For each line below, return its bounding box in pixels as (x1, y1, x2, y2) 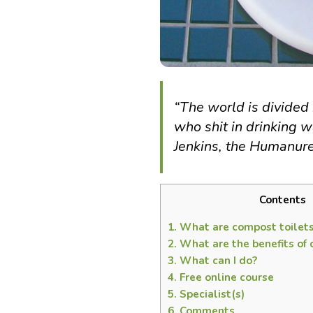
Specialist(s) (177, 287, 245, 302)
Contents (259, 193, 306, 208)
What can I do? (177, 254, 258, 268)
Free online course (177, 270, 275, 285)
